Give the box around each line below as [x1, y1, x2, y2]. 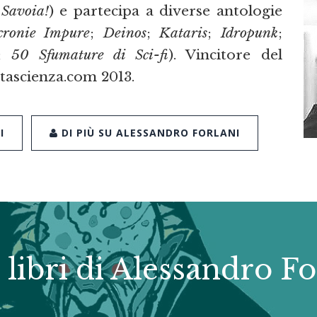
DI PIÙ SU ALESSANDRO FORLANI [58, 125, 240, 139]
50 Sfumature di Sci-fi [11, 46, 168, 64]
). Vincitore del [168, 46, 283, 64]
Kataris [159, 24, 208, 42]
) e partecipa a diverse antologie [48, 2, 283, 20]
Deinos [103, 24, 146, 42]
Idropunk [221, 24, 278, 42]
